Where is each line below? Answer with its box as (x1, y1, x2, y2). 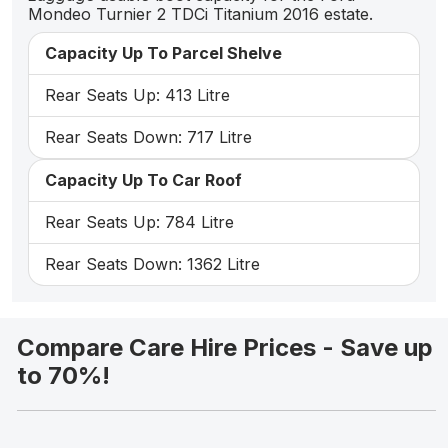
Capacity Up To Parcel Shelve (45, 43, 282, 64)
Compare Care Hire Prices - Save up (17, 333, 433, 363)
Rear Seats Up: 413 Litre (45, 85, 230, 106)
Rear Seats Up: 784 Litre (45, 212, 234, 233)
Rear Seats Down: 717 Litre (45, 127, 252, 148)
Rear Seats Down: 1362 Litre (45, 254, 260, 275)
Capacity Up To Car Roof (45, 170, 242, 191)
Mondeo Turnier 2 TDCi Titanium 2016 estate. (28, 4, 373, 25)
